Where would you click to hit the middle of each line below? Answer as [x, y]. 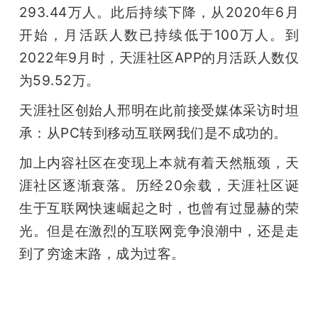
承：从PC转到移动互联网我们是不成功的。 [153, 133]
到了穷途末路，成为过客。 [102, 253]
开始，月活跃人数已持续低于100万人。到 [159, 35]
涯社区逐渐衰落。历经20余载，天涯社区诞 [159, 185]
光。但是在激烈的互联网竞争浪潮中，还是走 [159, 231]
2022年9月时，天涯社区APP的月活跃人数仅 [159, 57]
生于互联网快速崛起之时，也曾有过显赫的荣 [159, 208]
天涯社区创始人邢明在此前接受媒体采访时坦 [159, 110]
